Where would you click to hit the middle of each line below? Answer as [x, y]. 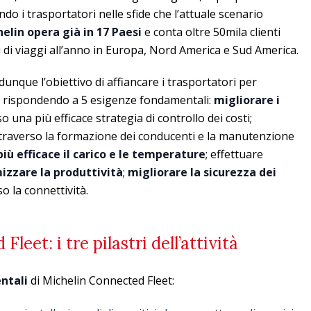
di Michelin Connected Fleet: [101, 281]
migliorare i [247, 100]
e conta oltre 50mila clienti [211, 32]
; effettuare [234, 154]
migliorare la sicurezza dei [202, 173]
